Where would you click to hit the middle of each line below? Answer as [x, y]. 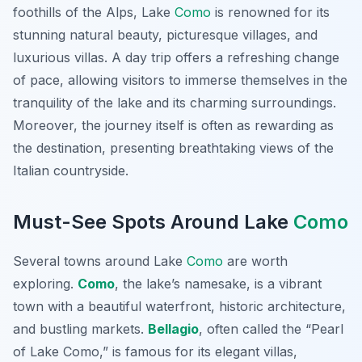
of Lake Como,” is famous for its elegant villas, [155, 352]
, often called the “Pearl [271, 329]
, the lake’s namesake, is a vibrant [218, 284]
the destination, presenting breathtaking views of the [173, 148]
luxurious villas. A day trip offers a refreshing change [176, 58]
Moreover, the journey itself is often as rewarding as [173, 126]
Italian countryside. [71, 171]
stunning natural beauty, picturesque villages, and [165, 35]
